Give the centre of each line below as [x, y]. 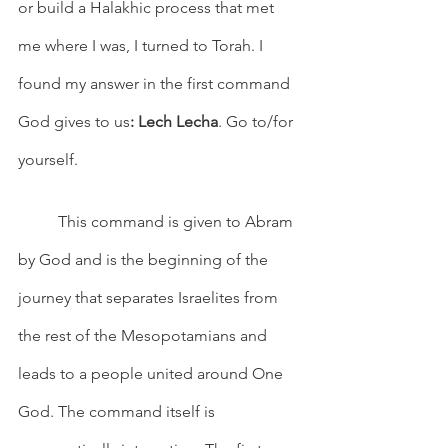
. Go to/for [257, 121]
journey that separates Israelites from [150, 297]
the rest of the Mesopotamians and [144, 335]
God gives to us [74, 121]
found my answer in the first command [156, 83]
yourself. [48, 159]
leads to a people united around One [152, 373]
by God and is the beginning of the [145, 259]
